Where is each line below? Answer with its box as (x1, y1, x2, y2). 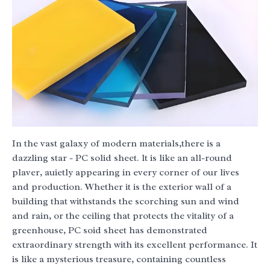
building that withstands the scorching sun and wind (12, 195, 239, 208)
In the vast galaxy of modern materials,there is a (12, 137, 221, 150)
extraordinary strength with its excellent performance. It (12, 239, 257, 251)
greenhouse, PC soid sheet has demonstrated (12, 224, 207, 237)
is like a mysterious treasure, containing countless (12, 253, 226, 266)
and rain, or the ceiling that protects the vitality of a (12, 210, 234, 222)
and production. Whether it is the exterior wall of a (12, 181, 231, 193)
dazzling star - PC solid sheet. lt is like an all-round (12, 152, 232, 165)
